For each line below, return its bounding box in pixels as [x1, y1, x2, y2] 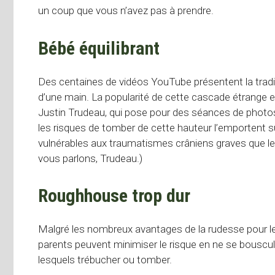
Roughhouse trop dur [38, 185, 190, 207]
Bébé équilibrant [38, 37, 160, 59]
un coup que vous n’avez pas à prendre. [38, 4, 214, 17]
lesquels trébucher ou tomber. [38, 254, 172, 266]
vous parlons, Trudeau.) [38, 152, 142, 165]
